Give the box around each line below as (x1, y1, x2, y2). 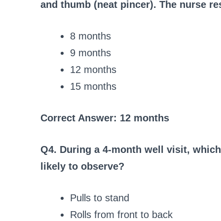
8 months (70, 30, 111, 41)
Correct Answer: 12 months (40, 112, 169, 123)
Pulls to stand (70, 192, 129, 203)
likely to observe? (40, 160, 124, 172)
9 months (70, 47, 111, 58)
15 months (70, 80, 116, 92)
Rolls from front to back (70, 209, 173, 220)
